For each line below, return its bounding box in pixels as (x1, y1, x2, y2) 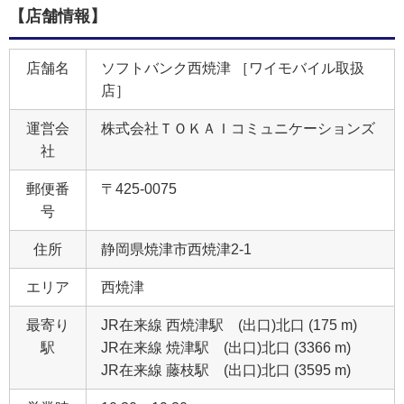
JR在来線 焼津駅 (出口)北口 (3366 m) (101, 340, 351, 355)
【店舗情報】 (9, 7, 106, 25)
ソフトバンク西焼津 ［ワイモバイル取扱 (101, 60, 364, 76)
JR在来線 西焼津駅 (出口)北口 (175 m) (101, 317, 357, 333)
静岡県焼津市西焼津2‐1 (101, 242, 252, 257)
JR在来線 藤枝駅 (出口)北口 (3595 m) (101, 363, 351, 378)
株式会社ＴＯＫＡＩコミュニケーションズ (101, 121, 375, 136)
